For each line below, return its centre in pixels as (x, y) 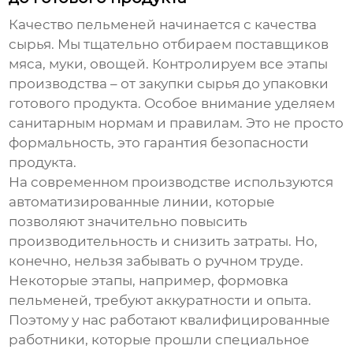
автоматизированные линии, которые (142, 202)
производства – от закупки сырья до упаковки (169, 84)
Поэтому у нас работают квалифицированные (170, 320)
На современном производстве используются (171, 182)
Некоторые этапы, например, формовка (149, 281)
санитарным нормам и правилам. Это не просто (176, 123)
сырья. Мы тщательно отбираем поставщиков (169, 45)
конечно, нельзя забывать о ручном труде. (156, 261)
